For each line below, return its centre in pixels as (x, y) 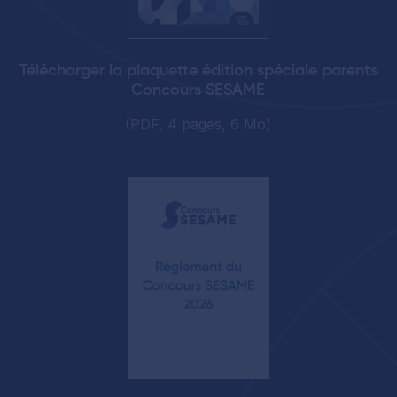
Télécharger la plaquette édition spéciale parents (198, 70)
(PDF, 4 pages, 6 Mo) (198, 124)
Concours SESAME (198, 89)
